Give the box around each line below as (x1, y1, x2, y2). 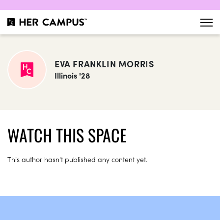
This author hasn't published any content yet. (7, 154, 147, 164)
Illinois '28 (55, 70, 90, 81)
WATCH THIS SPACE (7, 122, 127, 147)
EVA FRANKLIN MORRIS (55, 57, 154, 70)
